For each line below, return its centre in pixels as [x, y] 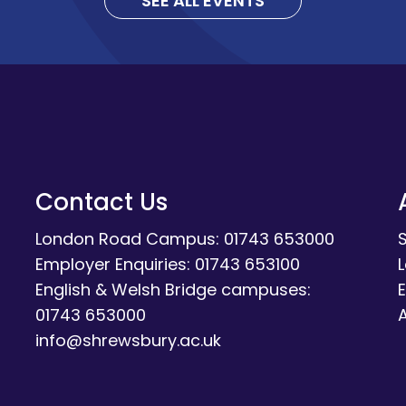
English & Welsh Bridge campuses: [173, 290]
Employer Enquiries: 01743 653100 [167, 265]
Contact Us [101, 203]
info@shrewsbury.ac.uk [128, 341]
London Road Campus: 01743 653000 [184, 239]
